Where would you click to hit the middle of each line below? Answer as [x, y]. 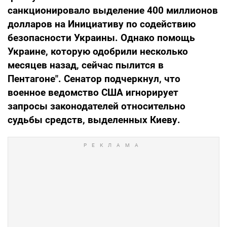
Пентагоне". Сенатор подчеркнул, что [94, 79]
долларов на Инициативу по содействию [102, 24]
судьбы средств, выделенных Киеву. [94, 120]
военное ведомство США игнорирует [93, 93]
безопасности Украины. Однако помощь [101, 38]
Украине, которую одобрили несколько [98, 52]
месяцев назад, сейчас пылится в [86, 65]
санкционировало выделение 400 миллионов [113, 11]
